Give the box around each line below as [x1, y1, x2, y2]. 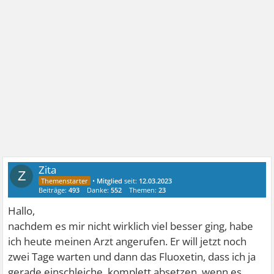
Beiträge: [39, 185, 69, 195]
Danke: [87, 185, 111, 195]
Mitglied [97, 176, 123, 186]
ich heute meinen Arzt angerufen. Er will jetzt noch [8, 234, 247, 249]
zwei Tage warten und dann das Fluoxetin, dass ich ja [8, 250, 256, 264]
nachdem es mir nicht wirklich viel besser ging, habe [8, 219, 254, 234]
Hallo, [8, 204, 35, 218]
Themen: [129, 185, 159, 195]
